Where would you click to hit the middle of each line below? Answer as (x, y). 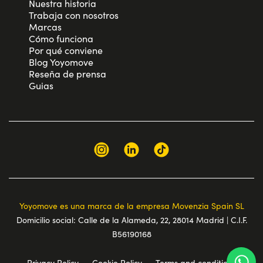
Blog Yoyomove (61, 62)
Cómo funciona (61, 39)
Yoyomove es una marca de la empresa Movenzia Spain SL (131, 206)
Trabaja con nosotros (74, 15)
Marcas (45, 27)
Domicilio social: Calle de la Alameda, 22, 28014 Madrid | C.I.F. (131, 220)
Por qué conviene (66, 50)
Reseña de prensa (68, 74)
